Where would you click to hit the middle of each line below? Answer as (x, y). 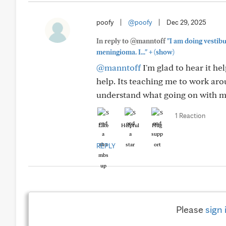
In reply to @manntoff (132, 41)
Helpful (130, 125)
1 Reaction (190, 116)
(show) (163, 52)
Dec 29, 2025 (186, 22)
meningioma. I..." (122, 52)
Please (190, 209)
